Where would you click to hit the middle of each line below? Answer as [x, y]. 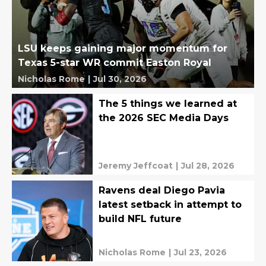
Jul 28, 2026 [208, 166]
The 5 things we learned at [168, 104]
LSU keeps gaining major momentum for [123, 49]
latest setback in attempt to [170, 205]
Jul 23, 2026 [200, 253]
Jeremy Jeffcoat [136, 166]
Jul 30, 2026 [120, 79]
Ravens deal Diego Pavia [162, 191]
